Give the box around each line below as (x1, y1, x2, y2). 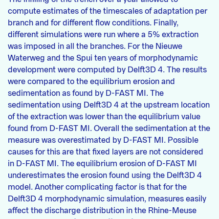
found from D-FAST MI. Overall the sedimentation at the (8, 125, 210, 132)
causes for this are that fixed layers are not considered (8, 148, 203, 156)
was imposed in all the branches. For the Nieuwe (8, 43, 182, 50)
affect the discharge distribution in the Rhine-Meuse (8, 207, 197, 215)
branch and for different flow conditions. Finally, (8, 19, 178, 27)
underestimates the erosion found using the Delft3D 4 (8, 172, 202, 179)
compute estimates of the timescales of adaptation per (8, 7, 207, 15)
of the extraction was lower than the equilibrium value (8, 113, 200, 121)
